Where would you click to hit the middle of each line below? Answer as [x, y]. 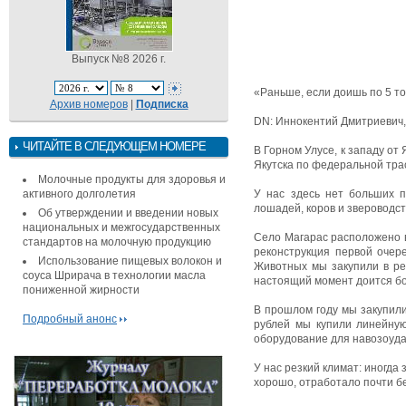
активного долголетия [79, 193]
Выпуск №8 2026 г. [119, 58]
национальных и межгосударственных [121, 227]
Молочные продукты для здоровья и [132, 179]
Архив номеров [88, 104]
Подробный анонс [70, 319]
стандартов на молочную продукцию [117, 242]
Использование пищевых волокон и [130, 261]
